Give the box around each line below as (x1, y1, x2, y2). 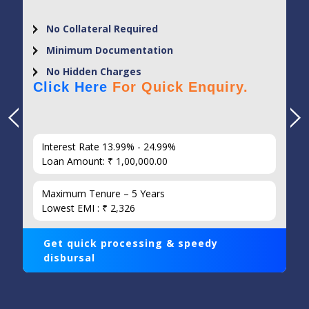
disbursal (43, 251, 95, 264)
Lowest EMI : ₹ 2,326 (41, 201, 135, 215)
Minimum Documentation (46, 43, 173, 57)
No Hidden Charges (46, 65, 141, 78)
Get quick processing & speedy (43, 237, 218, 250)
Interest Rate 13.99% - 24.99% (41, 140, 176, 153)
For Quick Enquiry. (108, 79, 248, 94)
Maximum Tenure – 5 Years (41, 187, 165, 200)
